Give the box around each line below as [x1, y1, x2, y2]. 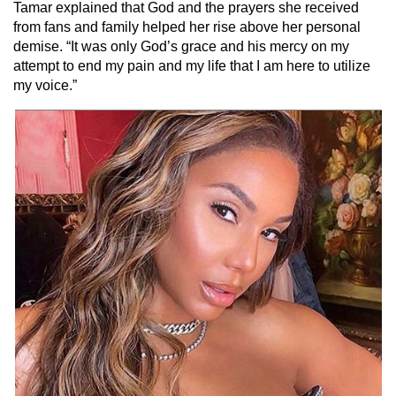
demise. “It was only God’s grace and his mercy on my [13, 39, 349, 55]
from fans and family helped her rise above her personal [13, 19, 361, 35]
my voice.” [13, 78, 77, 94]
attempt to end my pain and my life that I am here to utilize [13, 58, 370, 74]
